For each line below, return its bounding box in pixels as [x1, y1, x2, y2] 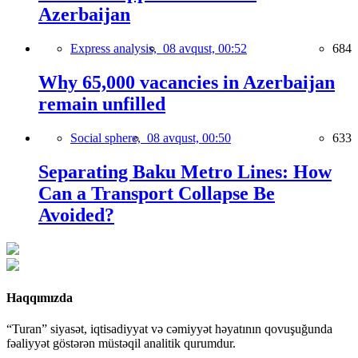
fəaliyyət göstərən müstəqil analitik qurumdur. [6, 336, 236, 351]
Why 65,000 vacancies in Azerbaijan [38, 72, 335, 93]
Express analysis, [70, 42, 163, 56]
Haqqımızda [6, 291, 73, 305]
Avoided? [38, 204, 114, 225]
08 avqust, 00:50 [147, 130, 231, 145]
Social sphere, [70, 130, 147, 145]
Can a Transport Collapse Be [38, 182, 275, 204]
